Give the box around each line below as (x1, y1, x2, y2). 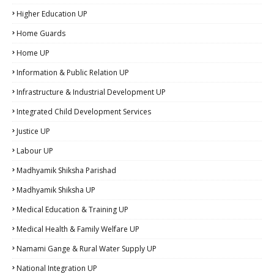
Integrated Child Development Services (17, 106, 151, 117)
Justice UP (17, 126, 50, 137)
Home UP (17, 48, 50, 59)
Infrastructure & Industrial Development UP (17, 87, 166, 98)
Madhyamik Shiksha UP (17, 185, 95, 196)
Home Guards (17, 28, 65, 39)
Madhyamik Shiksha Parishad (17, 165, 116, 176)
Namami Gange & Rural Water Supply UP (17, 243, 157, 254)
